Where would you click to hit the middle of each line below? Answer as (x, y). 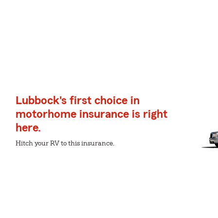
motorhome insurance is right (91, 114)
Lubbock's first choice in (78, 101)
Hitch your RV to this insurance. (65, 144)
